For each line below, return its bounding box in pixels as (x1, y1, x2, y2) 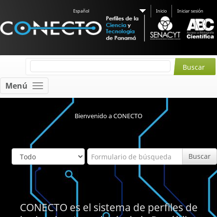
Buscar (188, 152, 211, 161)
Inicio (156, 8, 167, 14)
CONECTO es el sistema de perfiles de (19, 201, 198, 214)
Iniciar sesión (177, 8, 203, 14)
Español (73, 8, 89, 14)
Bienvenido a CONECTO (75, 111, 142, 120)
